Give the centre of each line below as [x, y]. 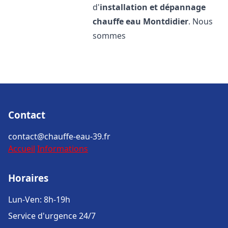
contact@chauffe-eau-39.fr [59, 136]
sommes [109, 36]
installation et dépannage [153, 7]
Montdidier [166, 21]
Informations [63, 149]
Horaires [28, 178]
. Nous [201, 21]
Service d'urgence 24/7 [52, 216]
